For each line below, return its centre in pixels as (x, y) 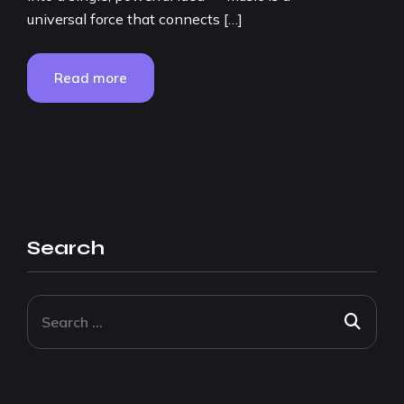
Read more (91, 78)
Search (66, 248)
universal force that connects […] (135, 19)
